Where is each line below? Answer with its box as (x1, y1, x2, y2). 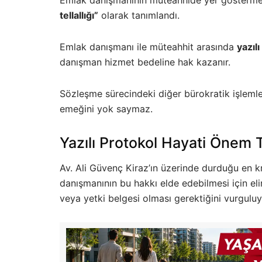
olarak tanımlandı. (98, 9, 180, 21)
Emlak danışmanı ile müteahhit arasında (60, 40, 237, 53)
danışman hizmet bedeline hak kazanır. (60, 56, 230, 68)
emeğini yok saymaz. (60, 102, 153, 115)
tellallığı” (60, 9, 98, 21)
